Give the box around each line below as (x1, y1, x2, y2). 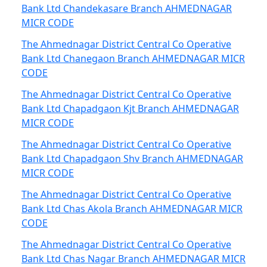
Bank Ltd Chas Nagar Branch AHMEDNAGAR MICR (21, 252, 246, 265)
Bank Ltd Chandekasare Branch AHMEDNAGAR (21, 2, 232, 15)
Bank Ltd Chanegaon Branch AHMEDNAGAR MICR (21, 52, 245, 65)
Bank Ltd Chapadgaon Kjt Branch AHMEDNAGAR (21, 102, 239, 115)
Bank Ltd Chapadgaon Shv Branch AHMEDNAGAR (21, 152, 243, 165)
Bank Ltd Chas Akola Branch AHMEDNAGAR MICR (21, 202, 243, 215)
